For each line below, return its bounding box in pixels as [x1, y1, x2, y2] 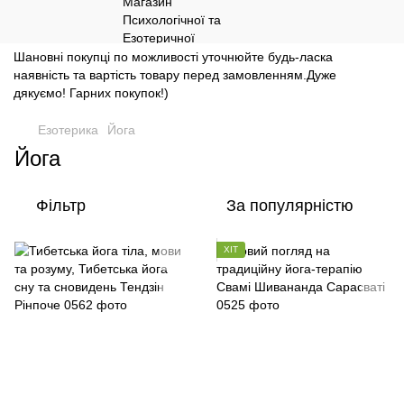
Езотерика [38, 123, 98, 137]
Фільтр [36, 197, 86, 215]
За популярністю [226, 197, 353, 215]
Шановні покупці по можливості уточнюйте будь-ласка [14, 50, 333, 64]
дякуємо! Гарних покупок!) [14, 86, 169, 100]
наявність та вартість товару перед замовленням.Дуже [14, 68, 336, 82]
